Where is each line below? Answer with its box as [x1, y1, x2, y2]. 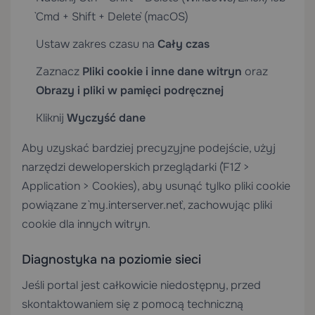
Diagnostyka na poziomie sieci [22, 252, 201, 267]
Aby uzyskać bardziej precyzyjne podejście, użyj [22, 141, 276, 155]
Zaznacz [36, 64, 82, 79]
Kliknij [36, 110, 67, 125]
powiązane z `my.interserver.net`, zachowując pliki [22, 198, 272, 212]
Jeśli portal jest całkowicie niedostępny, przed [22, 278, 261, 292]
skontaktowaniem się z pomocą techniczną [22, 297, 243, 311]
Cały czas [157, 37, 210, 51]
